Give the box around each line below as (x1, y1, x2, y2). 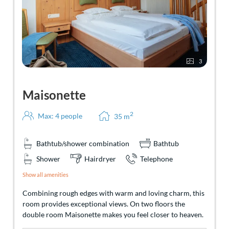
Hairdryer (84, 154, 116, 163)
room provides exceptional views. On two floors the (22, 199, 185, 208)
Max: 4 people (38, 111, 82, 120)
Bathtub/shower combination (36, 139, 129, 148)
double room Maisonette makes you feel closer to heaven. (22, 210, 203, 219)
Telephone (140, 154, 173, 163)
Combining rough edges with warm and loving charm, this (22, 188, 204, 197)
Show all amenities (22, 171, 68, 178)
